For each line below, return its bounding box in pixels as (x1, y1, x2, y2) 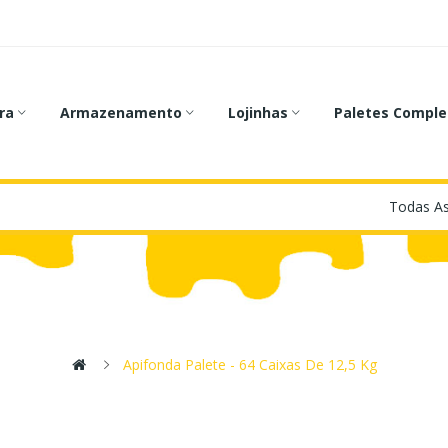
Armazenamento (60, 103, 182, 123)
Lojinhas (228, 103, 288, 123)
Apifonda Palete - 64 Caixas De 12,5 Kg (122, 355, 377, 375)
